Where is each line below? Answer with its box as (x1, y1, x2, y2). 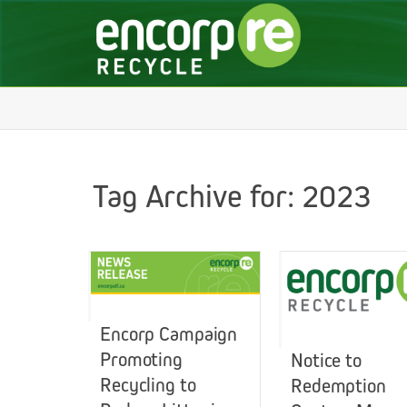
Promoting (100, 347, 183, 372)
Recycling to (100, 372, 196, 397)
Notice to (291, 348, 362, 372)
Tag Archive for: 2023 (93, 177, 371, 216)
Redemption (291, 373, 386, 398)
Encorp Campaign (100, 322, 238, 346)
